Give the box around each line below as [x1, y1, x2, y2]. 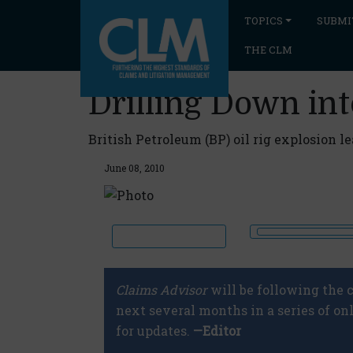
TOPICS [244, 14, 283, 27]
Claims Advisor [116, 281, 207, 298]
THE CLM [244, 43, 292, 56]
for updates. [116, 321, 193, 339]
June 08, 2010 [104, 162, 165, 174]
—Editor [193, 321, 241, 339]
